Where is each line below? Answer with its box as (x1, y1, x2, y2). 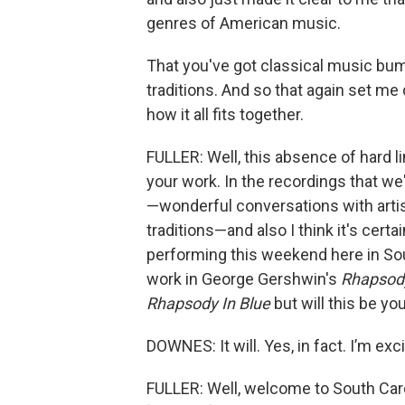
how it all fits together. (146, 105, 304, 124)
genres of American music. (146, 14, 341, 33)
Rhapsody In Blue (146, 294, 270, 313)
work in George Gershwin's (146, 269, 341, 288)
